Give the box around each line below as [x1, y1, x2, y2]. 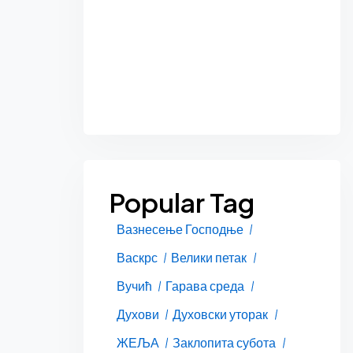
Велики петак [171, 248, 247, 266]
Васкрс [116, 248, 158, 266]
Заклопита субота [173, 333, 277, 351]
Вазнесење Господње [116, 220, 243, 237]
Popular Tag [108, 185, 255, 218]
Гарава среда [165, 277, 245, 294]
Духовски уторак [173, 305, 269, 322]
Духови [116, 305, 159, 322]
